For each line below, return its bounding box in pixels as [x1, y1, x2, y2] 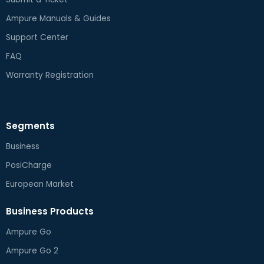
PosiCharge [6, 160, 52, 171]
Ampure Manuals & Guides [6, 13, 111, 24]
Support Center [6, 32, 68, 43]
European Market [6, 179, 74, 190]
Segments [6, 120, 55, 132]
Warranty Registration [6, 70, 94, 81]
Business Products [6, 205, 94, 217]
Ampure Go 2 [6, 245, 58, 256]
